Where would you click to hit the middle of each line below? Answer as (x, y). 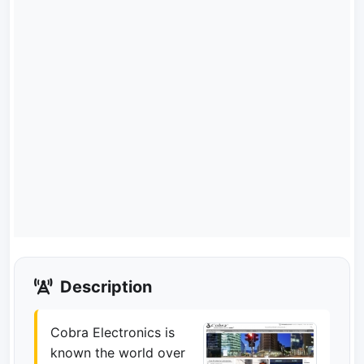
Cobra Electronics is (113, 332)
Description (104, 287)
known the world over (118, 353)
